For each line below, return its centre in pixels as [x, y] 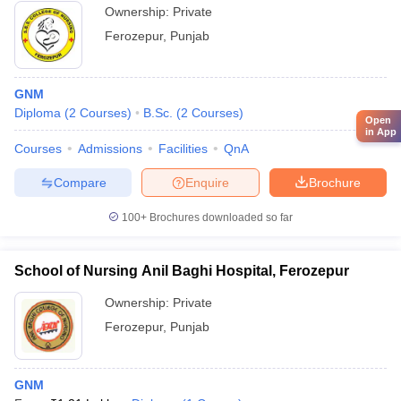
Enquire [207, 182]
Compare [80, 182]
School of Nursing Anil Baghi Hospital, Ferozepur [182, 271]
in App [381, 131]
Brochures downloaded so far [220, 218]
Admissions [110, 149]
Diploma [38, 113]
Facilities [183, 149]
